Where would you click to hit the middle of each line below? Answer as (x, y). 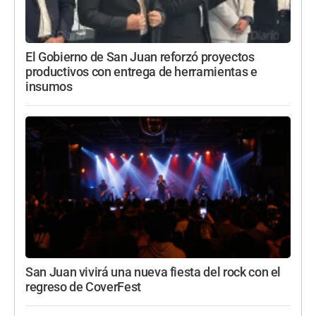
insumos (49, 87)
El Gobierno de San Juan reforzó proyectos (140, 57)
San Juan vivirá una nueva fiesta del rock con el (153, 273)
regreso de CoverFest (83, 287)
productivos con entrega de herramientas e (141, 72)
